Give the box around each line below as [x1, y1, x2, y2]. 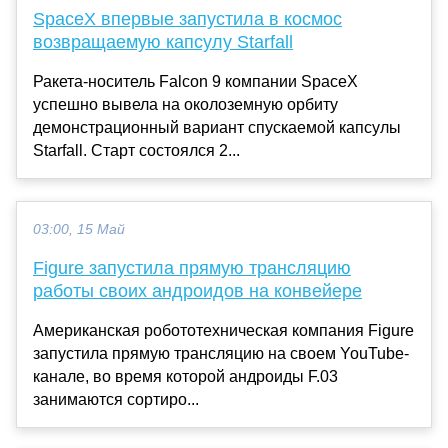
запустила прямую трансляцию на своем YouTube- [33, 344, 409, 362]
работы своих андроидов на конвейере [33, 280, 362, 301]
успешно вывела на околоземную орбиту [33, 95, 338, 113]
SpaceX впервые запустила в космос [33, 8, 342, 29]
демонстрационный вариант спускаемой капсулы [33, 118, 401, 136]
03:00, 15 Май [33, 221, 125, 237]
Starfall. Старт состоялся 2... [33, 141, 240, 159]
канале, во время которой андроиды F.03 [33, 367, 338, 385]
